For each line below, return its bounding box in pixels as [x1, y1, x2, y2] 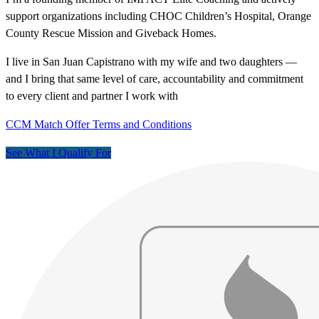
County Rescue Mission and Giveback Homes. [6, 27, 216, 40]
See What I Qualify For [6, 147, 111, 159]
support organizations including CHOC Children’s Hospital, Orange [6, 10, 311, 23]
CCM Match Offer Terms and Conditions [6, 118, 192, 131]
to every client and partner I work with [6, 90, 178, 103]
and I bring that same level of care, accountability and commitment [6, 73, 303, 85]
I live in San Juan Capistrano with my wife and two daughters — [6, 56, 297, 68]
